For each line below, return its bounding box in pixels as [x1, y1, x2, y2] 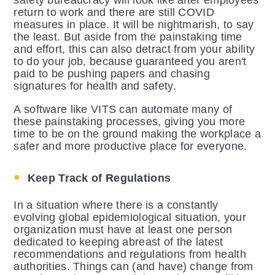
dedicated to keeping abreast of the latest [14, 236, 223, 249]
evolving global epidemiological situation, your [14, 211, 246, 224]
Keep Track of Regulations [27, 172, 171, 185]
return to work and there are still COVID [14, 6, 214, 19]
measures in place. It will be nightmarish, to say [14, 18, 254, 31]
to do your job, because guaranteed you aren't [14, 55, 247, 68]
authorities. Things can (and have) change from [14, 260, 254, 273]
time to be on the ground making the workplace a [14, 128, 261, 141]
